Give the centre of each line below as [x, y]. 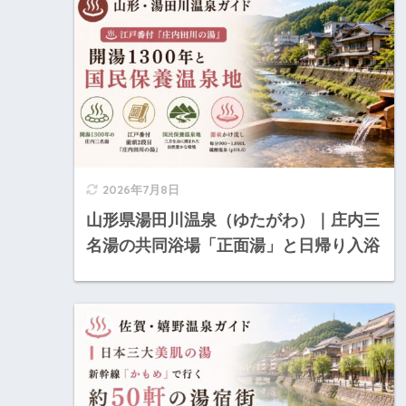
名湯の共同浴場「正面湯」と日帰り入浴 [233, 245]
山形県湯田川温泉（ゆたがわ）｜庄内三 [233, 220]
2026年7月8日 [141, 189]
